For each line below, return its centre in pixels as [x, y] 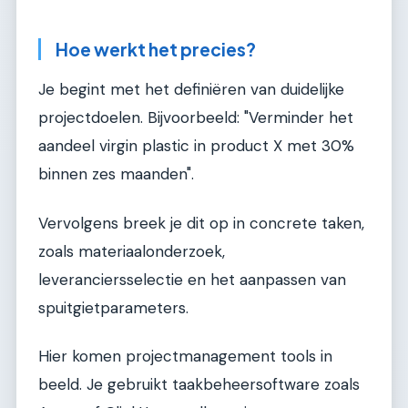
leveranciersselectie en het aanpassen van [192, 279]
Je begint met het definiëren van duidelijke [191, 90]
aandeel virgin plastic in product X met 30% [196, 146]
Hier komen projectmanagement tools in [185, 357]
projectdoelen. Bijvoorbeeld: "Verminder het [196, 118]
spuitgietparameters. [113, 307]
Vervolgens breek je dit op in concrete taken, [201, 223]
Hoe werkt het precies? [156, 49]
